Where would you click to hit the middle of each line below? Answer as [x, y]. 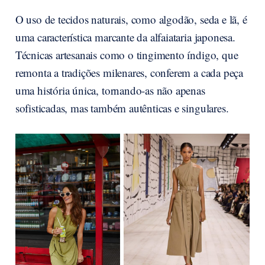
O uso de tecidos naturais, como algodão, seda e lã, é [131, 19]
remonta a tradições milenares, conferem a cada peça [129, 72]
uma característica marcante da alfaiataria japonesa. [125, 37]
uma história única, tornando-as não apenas [110, 90]
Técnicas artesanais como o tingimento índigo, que [127, 54]
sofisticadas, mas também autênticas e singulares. [122, 108]
